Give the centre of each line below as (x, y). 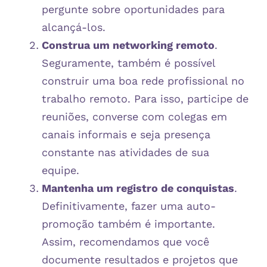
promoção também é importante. (128, 223)
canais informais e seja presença (126, 134)
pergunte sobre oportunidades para (133, 9)
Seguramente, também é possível (128, 63)
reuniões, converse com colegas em (134, 116)
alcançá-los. (74, 27)
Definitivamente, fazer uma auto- (129, 206)
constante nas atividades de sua (125, 152)
